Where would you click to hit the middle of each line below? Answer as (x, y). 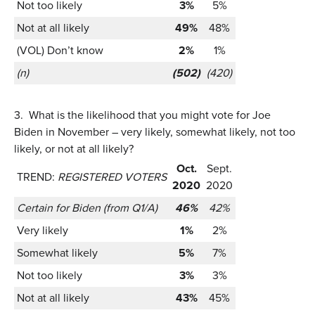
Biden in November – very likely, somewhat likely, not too (155, 131)
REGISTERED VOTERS (112, 176)
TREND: (37, 176)
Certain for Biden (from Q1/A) (87, 207)
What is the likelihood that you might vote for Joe (150, 115)
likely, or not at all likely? (74, 148)
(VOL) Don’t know (60, 50)
